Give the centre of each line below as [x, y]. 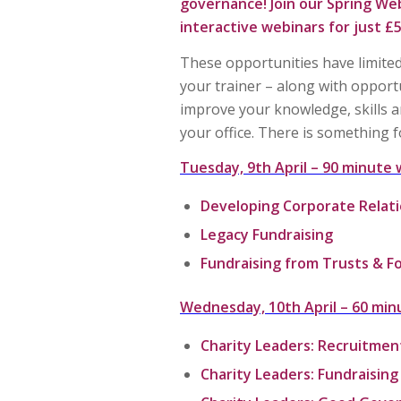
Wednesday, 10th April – [266, 307]
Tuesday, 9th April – [251, 168]
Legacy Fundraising [267, 234]
